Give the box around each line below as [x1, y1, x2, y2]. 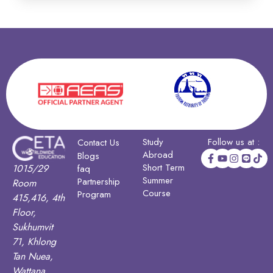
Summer [143, 173, 173, 187]
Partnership [77, 174, 120, 188]
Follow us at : [208, 135, 260, 149]
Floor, [12, 205, 36, 220]
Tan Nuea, [12, 249, 53, 264]
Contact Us [77, 135, 119, 149]
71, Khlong [12, 235, 56, 249]
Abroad [143, 147, 173, 161]
